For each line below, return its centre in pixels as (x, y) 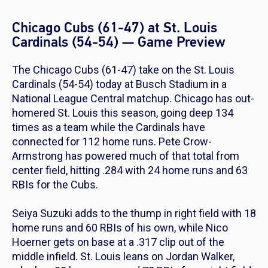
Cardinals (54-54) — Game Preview (119, 42)
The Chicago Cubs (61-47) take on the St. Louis (123, 70)
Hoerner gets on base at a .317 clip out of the (118, 242)
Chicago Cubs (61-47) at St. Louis (115, 28)
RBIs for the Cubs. (55, 185)
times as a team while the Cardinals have (109, 127)
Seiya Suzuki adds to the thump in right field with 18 (134, 214)
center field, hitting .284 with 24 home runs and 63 (130, 170)
